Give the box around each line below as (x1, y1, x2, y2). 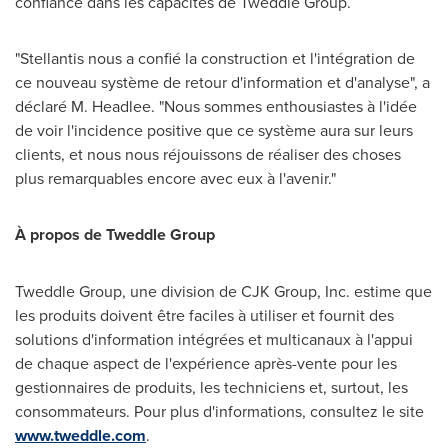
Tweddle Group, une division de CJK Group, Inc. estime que (15, 279, 432, 302)
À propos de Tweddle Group (15, 222, 215, 246)
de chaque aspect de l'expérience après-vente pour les (15, 351, 397, 374)
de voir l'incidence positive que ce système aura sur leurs (15, 118, 413, 141)
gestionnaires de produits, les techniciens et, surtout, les (15, 375, 408, 398)
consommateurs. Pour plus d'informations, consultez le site (15, 399, 424, 422)
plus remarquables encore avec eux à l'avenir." (15, 166, 336, 189)
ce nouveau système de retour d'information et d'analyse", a (15, 70, 430, 93)
